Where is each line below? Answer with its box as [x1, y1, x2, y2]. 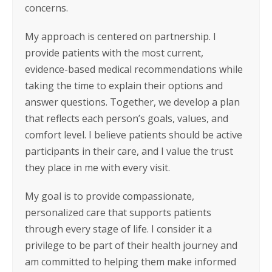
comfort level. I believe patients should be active [25, 128, 242, 141]
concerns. [25, 1, 68, 15]
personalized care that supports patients [25, 206, 211, 219]
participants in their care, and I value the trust [25, 144, 233, 158]
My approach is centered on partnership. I [25, 30, 216, 43]
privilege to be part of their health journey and [25, 239, 237, 252]
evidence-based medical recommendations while [25, 63, 243, 76]
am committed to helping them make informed [25, 255, 236, 268]
